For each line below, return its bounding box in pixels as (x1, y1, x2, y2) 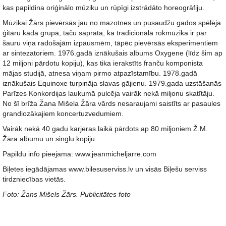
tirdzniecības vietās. (3, 175, 66, 183)
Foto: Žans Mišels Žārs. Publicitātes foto (3, 190, 131, 198)
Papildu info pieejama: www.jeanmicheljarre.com (3, 150, 156, 158)
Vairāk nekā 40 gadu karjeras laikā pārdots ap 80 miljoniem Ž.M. (3, 125, 208, 133)
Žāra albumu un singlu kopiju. (3, 135, 97, 143)
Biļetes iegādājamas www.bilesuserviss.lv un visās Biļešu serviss (3, 165, 207, 173)
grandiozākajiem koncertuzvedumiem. (3, 109, 124, 118)
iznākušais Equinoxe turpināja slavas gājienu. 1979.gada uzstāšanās (3, 79, 221, 87)
